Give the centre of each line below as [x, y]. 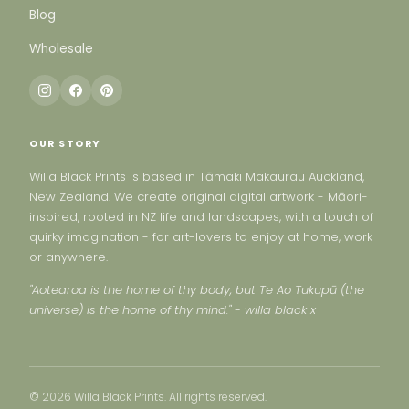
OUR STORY [65, 143]
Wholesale [61, 48]
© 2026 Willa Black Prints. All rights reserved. [148, 397]
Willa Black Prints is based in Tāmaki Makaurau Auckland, [197, 176]
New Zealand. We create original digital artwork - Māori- [199, 196]
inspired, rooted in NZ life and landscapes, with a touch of [201, 216]
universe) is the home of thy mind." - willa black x [173, 310]
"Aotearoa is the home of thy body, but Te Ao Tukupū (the [197, 290]
